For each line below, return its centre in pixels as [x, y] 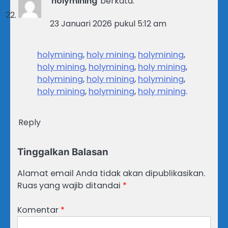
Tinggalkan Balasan [63, 152]
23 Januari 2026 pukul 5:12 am [108, 24]
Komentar [39, 210]
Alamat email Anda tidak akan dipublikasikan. [111, 174]
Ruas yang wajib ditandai [70, 186]
